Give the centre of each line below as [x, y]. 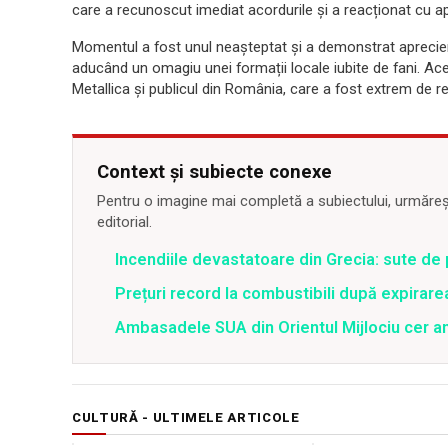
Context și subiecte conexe [214, 171]
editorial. [124, 222]
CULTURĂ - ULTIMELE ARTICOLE [186, 417]
